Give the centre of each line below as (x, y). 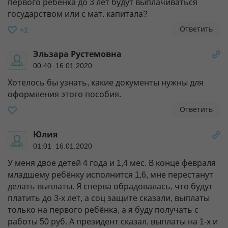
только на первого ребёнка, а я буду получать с (103, 210)
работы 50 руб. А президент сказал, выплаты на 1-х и (113, 221)
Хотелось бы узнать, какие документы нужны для (106, 82)
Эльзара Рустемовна (77, 54)
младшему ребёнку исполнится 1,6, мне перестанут (110, 175)
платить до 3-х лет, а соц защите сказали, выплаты (109, 198)
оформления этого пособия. (64, 94)
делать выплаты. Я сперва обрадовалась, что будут (110, 186)
